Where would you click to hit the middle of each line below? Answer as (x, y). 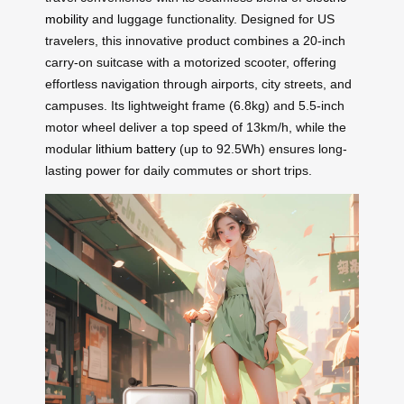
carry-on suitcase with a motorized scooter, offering (191, 62)
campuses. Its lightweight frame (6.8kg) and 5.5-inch (195, 105)
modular (70, 148)
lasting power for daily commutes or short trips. (179, 170)
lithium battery (136, 148)
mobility (67, 18)
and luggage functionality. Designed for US (211, 18)
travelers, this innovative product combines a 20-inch (195, 40)
